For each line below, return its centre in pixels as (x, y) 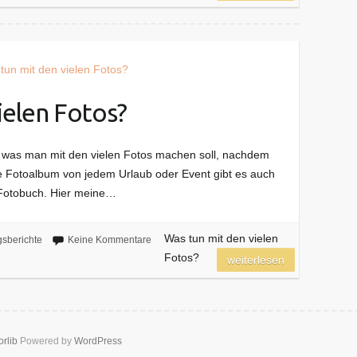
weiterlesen (256, 259)
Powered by (46, 341)
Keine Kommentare (109, 239)
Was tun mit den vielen (221, 238)
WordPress (98, 341)
